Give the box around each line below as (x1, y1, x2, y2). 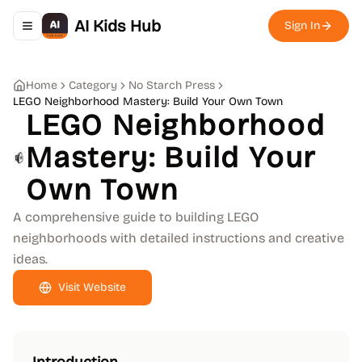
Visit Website (58, 280, 126, 294)
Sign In (284, 19, 320, 32)
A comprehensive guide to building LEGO (13, 209, 259, 225)
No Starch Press (128, 78, 215, 92)
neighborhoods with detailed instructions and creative (13, 230, 344, 246)
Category (69, 78, 117, 92)
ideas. (13, 251, 48, 267)
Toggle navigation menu (26, 25, 150, 40)
